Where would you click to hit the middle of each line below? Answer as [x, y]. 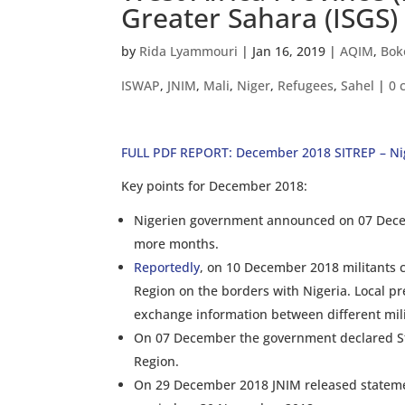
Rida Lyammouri [189, 51]
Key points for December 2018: [215, 186]
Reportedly [167, 267]
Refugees [306, 85]
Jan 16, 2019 [289, 51]
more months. [177, 244]
